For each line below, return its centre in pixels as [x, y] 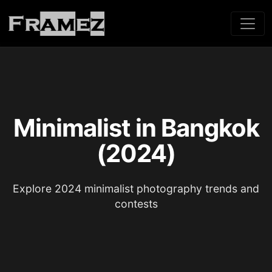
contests [136, 204]
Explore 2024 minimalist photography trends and [136, 189]
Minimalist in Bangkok [136, 128]
